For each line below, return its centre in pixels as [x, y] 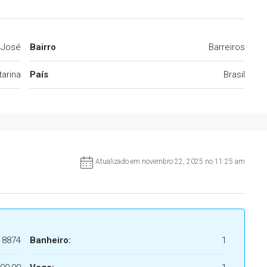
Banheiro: [50, 240]
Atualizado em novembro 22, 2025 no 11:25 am [170, 162]
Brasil [234, 75]
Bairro [43, 47]
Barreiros [227, 47]
